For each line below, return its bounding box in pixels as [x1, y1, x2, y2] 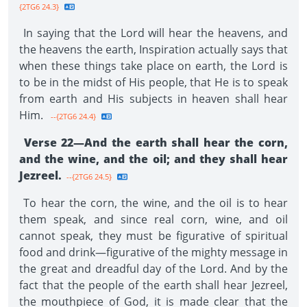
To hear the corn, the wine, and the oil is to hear [19, 195, 288, 210]
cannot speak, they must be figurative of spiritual [19, 228, 288, 243]
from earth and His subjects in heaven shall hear [19, 91, 288, 106]
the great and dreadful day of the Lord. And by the [19, 261, 288, 276]
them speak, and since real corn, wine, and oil [19, 212, 288, 227]
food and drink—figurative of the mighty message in [19, 245, 288, 260]
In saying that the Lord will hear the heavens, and [19, 25, 288, 40]
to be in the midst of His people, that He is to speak [19, 75, 288, 90]
